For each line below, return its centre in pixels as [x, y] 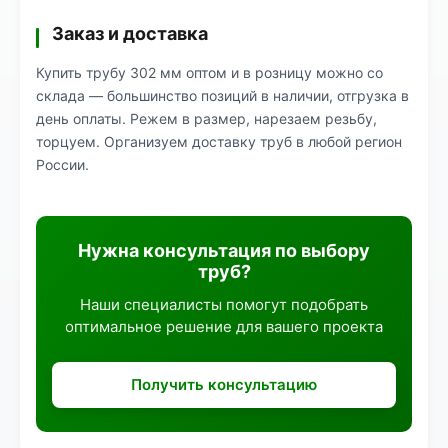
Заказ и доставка [130, 33]
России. [62, 164]
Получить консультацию [224, 384]
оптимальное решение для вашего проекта [224, 326]
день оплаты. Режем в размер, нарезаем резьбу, [206, 118]
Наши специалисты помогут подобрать [224, 304]
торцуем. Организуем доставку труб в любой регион [219, 141]
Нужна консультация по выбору [224, 250]
